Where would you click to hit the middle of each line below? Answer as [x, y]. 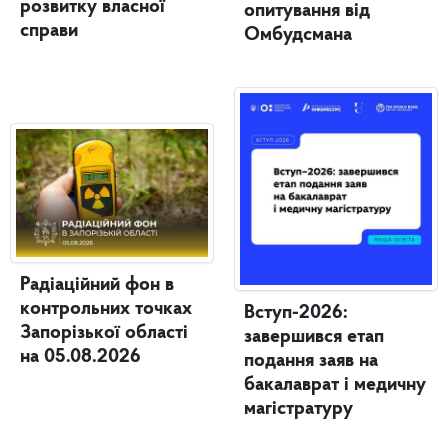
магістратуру [298, 408]
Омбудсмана [298, 34]
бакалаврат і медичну [335, 384]
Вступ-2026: [296, 312]
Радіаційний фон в [97, 284]
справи [49, 30]
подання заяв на [311, 360]
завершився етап [314, 336]
